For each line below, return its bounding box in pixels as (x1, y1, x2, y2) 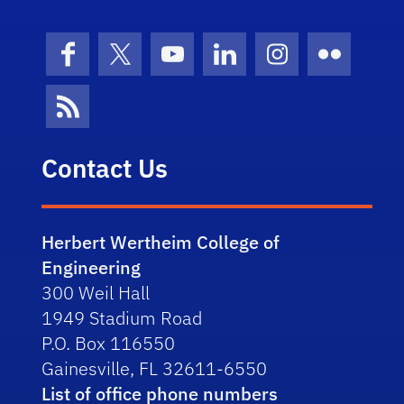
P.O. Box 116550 (41, 331, 176, 356)
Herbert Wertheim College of (41, 230, 280, 255)
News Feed (66, 106, 156, 131)
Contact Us (41, 151, 169, 186)
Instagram (275, 53, 361, 78)
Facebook (66, 53, 143, 78)
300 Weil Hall (41, 280, 151, 306)
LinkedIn (223, 53, 293, 78)
